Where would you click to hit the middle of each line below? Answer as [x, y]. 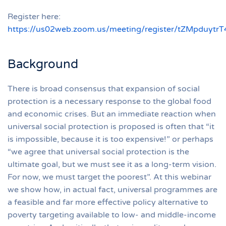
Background [43, 64]
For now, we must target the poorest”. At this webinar [109, 177]
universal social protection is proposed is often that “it [111, 126]
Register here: [34, 16]
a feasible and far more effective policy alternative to [108, 202]
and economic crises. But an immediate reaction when [112, 114]
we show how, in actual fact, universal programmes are [112, 189]
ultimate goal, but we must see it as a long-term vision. [112, 164]
